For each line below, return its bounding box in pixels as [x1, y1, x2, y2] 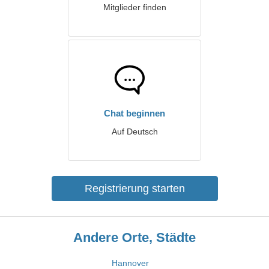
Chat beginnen [104, 108, 165, 118]
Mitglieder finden [103, 2, 166, 12]
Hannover [111, 258, 149, 268]
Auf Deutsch [111, 127, 158, 136]
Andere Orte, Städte [73, 230, 196, 245]
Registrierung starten [84, 183, 185, 195]
